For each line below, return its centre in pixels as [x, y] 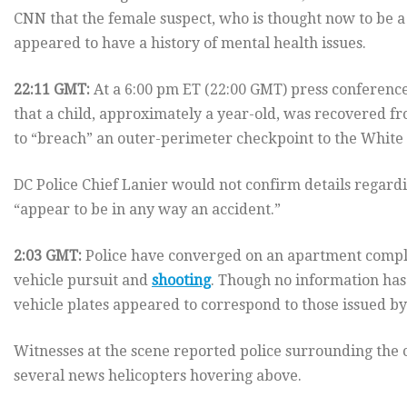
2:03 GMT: [48, 256]
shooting [181, 281]
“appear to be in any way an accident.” [147, 210]
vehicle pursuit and [83, 281]
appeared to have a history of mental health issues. [190, 44]
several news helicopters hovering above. [158, 376]
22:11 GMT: [52, 90]
